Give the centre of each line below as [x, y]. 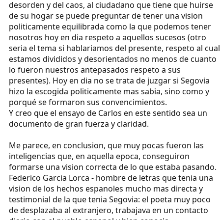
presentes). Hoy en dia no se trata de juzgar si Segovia [109, 81]
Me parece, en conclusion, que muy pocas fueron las [106, 146]
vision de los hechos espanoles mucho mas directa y [106, 189]
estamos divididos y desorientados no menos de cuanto [113, 59]
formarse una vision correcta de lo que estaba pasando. [113, 167]
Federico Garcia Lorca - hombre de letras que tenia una [111, 178]
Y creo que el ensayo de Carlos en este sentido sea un [108, 113]
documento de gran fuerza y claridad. [79, 124]
